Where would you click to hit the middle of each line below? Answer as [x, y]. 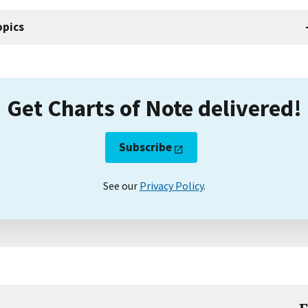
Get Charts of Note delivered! [154, 107]
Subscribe [146, 147]
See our [121, 185]
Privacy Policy [171, 185]
